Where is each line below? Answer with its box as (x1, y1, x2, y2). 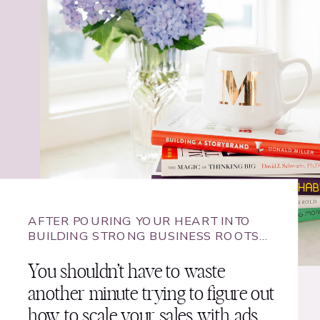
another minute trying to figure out (28, 284, 274, 304)
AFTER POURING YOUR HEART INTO (28, 213, 251, 229)
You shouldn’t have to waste (28, 263, 225, 282)
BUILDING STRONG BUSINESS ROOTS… (28, 228, 269, 244)
